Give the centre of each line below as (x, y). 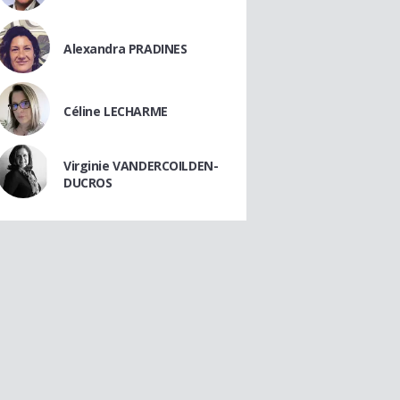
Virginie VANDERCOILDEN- (141, 165)
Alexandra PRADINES (125, 49)
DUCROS (88, 182)
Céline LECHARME (116, 111)
